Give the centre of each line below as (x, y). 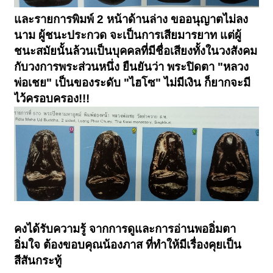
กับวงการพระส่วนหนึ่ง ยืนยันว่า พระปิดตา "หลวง (132, 67)
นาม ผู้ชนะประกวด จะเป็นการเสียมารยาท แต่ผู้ (128, 35)
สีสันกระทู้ (38, 260)
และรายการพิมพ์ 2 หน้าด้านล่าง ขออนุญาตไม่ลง (131, 19)
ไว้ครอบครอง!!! (52, 99)
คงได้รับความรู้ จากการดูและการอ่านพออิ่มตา (125, 229)
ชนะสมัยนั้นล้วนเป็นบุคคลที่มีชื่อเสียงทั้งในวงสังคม (136, 51)
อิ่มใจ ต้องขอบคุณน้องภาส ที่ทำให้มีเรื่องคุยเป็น (128, 244)
